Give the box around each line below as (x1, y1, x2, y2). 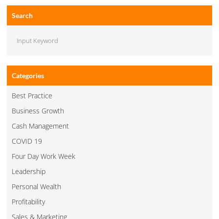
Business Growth (12, 106, 64, 115)
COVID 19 (12, 136, 42, 146)
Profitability (12, 197, 45, 206)
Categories (12, 71, 44, 80)
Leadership (12, 166, 45, 176)
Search (12, 11, 33, 20)
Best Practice (12, 90, 52, 100)
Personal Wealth (12, 181, 61, 191)
